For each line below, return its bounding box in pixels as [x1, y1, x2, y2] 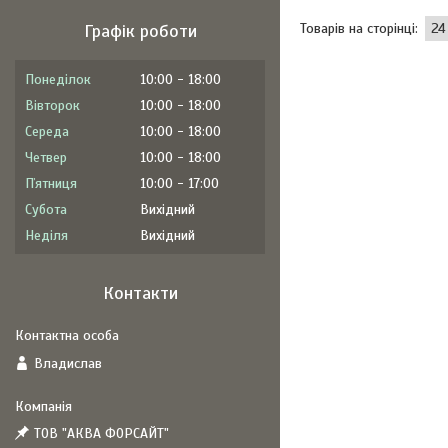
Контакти [102, 282, 178, 304]
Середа [25, 123, 69, 140]
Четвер [25, 149, 67, 166]
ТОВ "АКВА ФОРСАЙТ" [34, 425, 169, 442]
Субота [25, 201, 67, 218]
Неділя [25, 227, 68, 244]
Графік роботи [83, 20, 197, 42]
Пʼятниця [25, 175, 77, 192]
